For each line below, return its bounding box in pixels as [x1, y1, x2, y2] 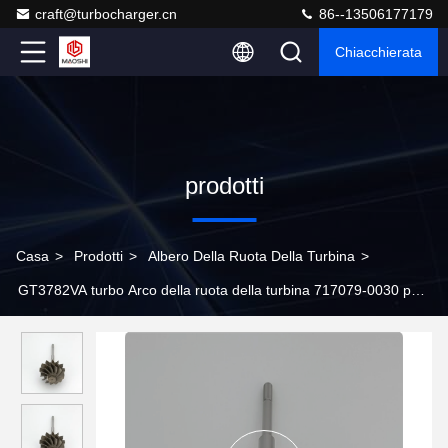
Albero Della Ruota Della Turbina [148, 248, 355, 264]
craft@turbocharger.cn [35, 6, 177, 22]
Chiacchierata [335, 44, 422, 60]
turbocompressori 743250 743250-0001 [16, 316, 268, 332]
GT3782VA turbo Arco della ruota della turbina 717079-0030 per [18, 282, 424, 298]
